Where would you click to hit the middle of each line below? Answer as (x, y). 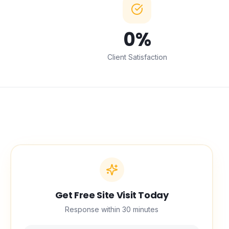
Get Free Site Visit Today (112, 195)
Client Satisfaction (137, 57)
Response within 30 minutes (112, 209)
